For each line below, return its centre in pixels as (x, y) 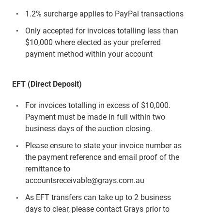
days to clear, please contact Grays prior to (97, 209)
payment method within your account (89, 54)
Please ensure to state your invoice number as (103, 146)
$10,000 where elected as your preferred (93, 42)
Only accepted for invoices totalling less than (101, 31)
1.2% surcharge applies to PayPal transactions (104, 14)
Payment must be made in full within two (95, 117)
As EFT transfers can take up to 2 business (98, 198)
